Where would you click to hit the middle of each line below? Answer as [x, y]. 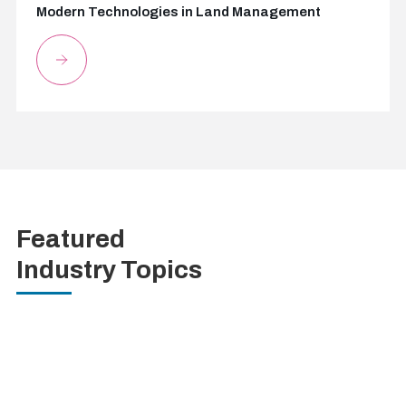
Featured [70, 239]
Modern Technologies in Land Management [178, 12]
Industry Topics [109, 270]
